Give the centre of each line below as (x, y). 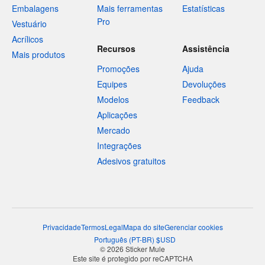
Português (111, 240)
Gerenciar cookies (193, 227)
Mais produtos (38, 55)
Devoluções (204, 84)
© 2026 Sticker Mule (132, 249)
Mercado (114, 130)
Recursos (116, 49)
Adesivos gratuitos (131, 161)
